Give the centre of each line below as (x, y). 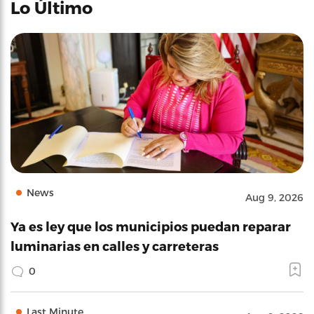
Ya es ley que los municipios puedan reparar (151, 226)
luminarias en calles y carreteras (115, 246)
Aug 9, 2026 (274, 197)
